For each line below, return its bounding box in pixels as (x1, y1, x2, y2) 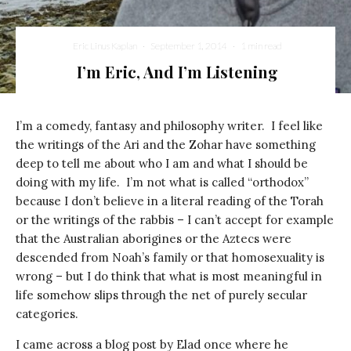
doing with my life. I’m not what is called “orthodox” (16, 175, 309, 190)
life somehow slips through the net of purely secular (16, 288, 307, 302)
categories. (16, 306, 81, 321)
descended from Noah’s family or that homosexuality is (16, 250, 324, 265)
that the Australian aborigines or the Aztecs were (16, 231, 291, 246)
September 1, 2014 (150, 40, 227, 52)
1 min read (241, 40, 282, 52)
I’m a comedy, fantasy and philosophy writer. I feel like (16, 118, 323, 133)
